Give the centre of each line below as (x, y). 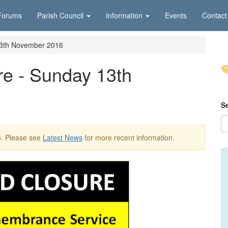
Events (176, 15)
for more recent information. (129, 137)
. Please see (22, 137)
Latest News (63, 137)
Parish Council (60, 15)
